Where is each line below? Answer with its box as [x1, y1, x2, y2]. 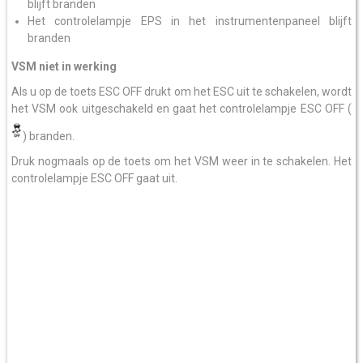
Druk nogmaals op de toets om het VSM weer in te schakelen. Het [11, 155, 352, 168]
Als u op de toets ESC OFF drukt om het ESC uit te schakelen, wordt [11, 85, 352, 98]
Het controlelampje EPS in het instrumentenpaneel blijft [27, 15, 352, 28]
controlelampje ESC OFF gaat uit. [11, 172, 177, 185]
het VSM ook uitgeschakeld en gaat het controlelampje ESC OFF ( [11, 102, 352, 115]
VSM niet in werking [11, 60, 117, 73]
